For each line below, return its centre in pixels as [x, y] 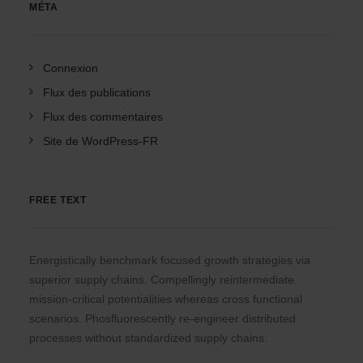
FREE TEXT [58, 200]
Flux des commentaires [103, 117]
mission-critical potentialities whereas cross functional [166, 299]
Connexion [70, 68]
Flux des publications [97, 92]
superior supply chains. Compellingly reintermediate [162, 280]
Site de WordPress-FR [100, 141]
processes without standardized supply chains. [148, 338]
